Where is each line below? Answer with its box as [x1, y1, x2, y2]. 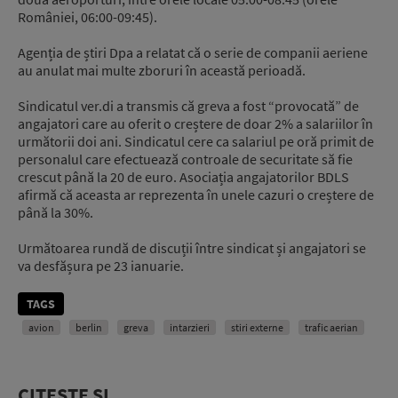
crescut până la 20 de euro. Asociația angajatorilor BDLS [18, 167, 349, 186]
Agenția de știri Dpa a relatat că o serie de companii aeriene [18, 43, 368, 61]
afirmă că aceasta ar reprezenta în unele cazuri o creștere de [18, 185, 374, 203]
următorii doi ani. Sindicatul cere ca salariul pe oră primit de [18, 131, 374, 150]
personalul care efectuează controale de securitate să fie [18, 149, 353, 168]
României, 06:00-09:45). [18, 7, 157, 26]
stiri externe [231, 320, 283, 334]
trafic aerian [305, 320, 358, 334]
